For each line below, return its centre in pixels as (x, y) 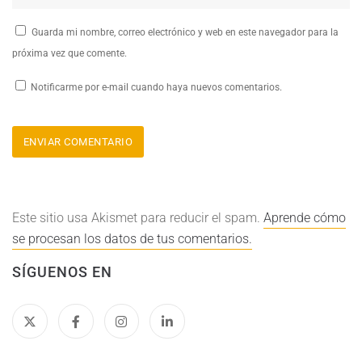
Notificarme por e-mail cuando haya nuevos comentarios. (155, 88)
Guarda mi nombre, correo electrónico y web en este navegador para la (185, 33)
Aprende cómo (305, 217)
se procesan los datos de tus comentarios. (132, 238)
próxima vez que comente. (69, 54)
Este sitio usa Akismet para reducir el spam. (138, 217)
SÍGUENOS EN (62, 271)
